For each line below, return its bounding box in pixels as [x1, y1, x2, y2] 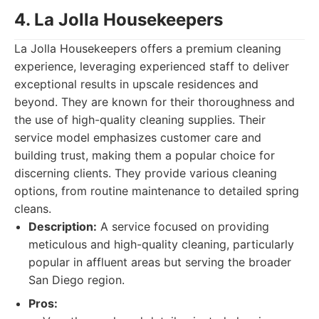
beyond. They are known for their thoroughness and [14, 95, 295, 109]
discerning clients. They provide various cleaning [14, 166, 277, 180]
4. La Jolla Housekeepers [14, 9, 223, 30]
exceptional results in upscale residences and [14, 77, 258, 91]
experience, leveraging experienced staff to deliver [14, 59, 289, 73]
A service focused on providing [97, 219, 269, 234]
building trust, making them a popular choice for [14, 148, 275, 162]
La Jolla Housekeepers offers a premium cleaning [14, 41, 281, 56]
